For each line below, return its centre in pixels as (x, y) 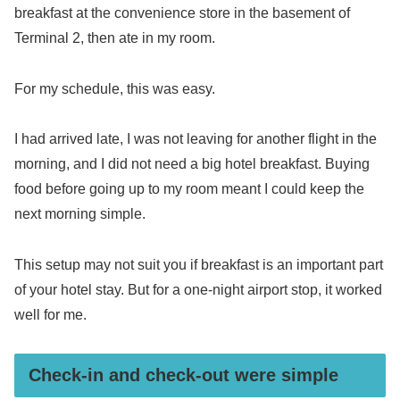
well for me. (50, 315)
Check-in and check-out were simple (183, 375)
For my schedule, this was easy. (115, 88)
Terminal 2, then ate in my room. (115, 37)
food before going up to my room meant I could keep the (189, 189)
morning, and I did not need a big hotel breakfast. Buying (192, 164)
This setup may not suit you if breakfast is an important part (199, 265)
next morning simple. (80, 214)
